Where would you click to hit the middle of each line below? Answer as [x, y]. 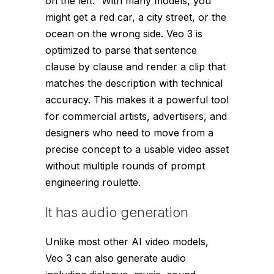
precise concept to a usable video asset [137, 150]
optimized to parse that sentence [121, 50]
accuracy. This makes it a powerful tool [137, 100]
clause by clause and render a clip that [135, 67]
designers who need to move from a [129, 133]
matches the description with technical [134, 83]
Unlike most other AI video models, [127, 242]
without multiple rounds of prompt [125, 166]
